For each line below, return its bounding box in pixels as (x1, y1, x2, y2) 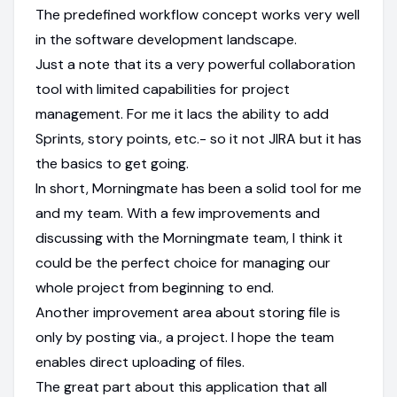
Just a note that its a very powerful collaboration (35, 54, 355, 74)
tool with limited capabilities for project (35, 79, 290, 98)
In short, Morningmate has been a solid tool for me (35, 178, 362, 198)
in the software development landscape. (35, 29, 297, 49)
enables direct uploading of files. (35, 352, 245, 371)
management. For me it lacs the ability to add (35, 104, 329, 123)
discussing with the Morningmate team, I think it (35, 228, 343, 247)
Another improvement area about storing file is (35, 302, 340, 322)
